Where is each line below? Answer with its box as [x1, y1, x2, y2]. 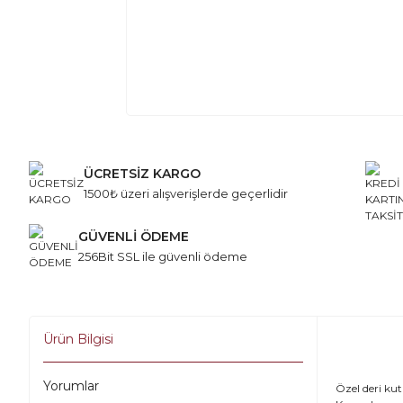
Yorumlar [43, 378, 99, 395]
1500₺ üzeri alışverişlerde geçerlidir [84, 186, 288, 201]
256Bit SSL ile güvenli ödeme [78, 249, 247, 264]
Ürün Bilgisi [43, 331, 113, 348]
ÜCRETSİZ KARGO [84, 166, 201, 183]
